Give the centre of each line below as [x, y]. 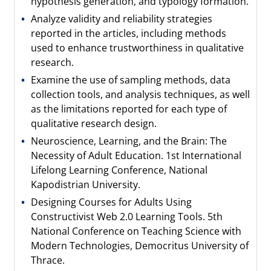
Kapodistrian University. [86, 184]
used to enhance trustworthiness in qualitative [138, 48]
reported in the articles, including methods [129, 33]
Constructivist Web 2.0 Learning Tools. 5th [127, 217]
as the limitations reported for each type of [129, 109]
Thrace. [48, 260]
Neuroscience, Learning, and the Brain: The [129, 141]
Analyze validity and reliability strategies [122, 19]
